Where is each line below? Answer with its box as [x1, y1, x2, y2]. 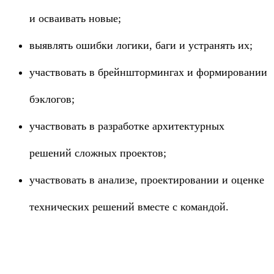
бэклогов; [29, 93, 75, 105]
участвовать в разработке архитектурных [29, 120, 224, 132]
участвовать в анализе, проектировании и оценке [29, 174, 264, 186]
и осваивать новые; [29, 12, 121, 24]
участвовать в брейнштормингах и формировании [29, 66, 267, 78]
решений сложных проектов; [29, 147, 166, 159]
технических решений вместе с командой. [29, 201, 229, 213]
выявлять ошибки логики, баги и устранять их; [29, 39, 253, 51]
